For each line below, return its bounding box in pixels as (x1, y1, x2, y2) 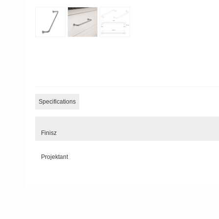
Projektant (41, 153, 68, 160)
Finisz (41, 129, 57, 136)
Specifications (39, 98, 76, 105)
